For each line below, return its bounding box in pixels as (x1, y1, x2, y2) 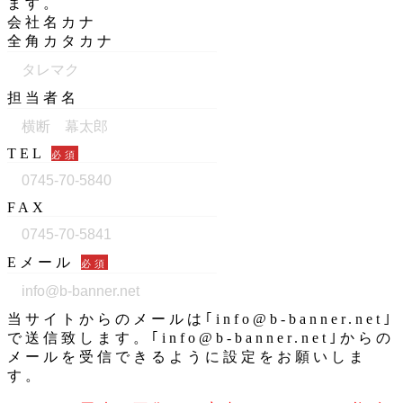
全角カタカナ (7, 33, 115, 49)
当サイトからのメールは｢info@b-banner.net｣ (7, 311, 394, 327)
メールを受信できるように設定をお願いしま (7, 349, 367, 365)
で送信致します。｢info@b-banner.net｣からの (7, 330, 394, 346)
